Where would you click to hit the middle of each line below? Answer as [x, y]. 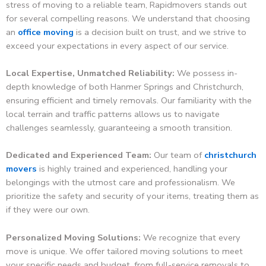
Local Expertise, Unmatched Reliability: [90, 73]
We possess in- [206, 73]
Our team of [178, 155]
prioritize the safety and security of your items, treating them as [132, 196]
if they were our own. [48, 210]
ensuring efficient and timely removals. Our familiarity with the [129, 101]
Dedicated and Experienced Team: [79, 155]
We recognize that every [191, 237]
